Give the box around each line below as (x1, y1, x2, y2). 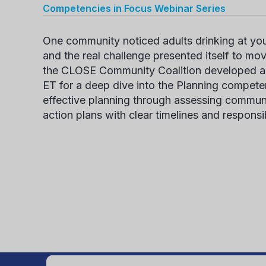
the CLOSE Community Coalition (43, 64, 201, 77)
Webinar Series (154, 2, 226, 14)
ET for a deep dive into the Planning (43, 79, 221, 91)
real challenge (83, 49, 150, 62)
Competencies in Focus (43, 2, 154, 14)
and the (43, 49, 83, 62)
